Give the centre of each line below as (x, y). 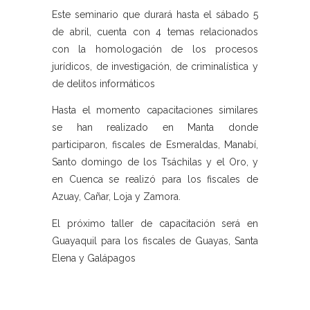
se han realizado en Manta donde (155, 128)
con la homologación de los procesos (155, 49)
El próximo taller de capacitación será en (155, 223)
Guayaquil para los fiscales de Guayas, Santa (155, 240)
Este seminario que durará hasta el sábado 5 (155, 14)
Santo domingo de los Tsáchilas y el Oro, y (155, 162)
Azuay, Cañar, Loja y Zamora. (116, 197)
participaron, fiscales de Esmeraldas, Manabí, (155, 145)
